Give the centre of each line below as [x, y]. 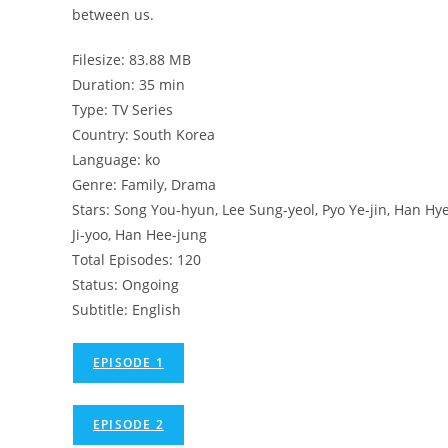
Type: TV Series [122, 109]
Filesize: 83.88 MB [131, 59]
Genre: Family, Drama [144, 184]
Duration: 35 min [128, 84]
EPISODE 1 [128, 362]
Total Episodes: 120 [136, 259]
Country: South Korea [143, 134]
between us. [113, 14]
